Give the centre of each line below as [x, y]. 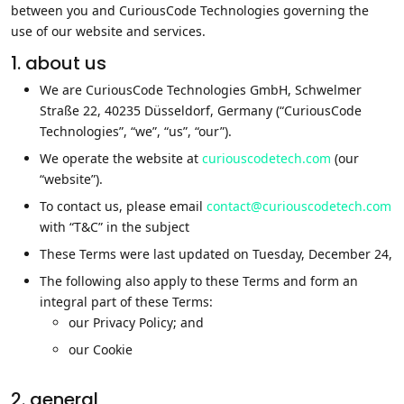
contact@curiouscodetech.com [299, 206]
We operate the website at [121, 158]
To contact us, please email [123, 206]
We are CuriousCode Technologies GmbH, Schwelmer [201, 90]
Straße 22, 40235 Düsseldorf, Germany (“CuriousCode [201, 110]
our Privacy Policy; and [136, 322]
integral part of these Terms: [126, 302]
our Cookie [101, 349]
